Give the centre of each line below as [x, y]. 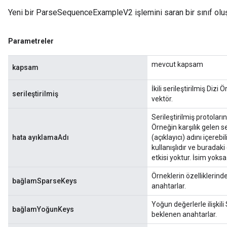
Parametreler [31, 41]
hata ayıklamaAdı [41, 137]
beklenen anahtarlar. [184, 214]
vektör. [162, 99]
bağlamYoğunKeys [43, 209]
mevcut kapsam [177, 64]
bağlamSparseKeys [45, 181]
